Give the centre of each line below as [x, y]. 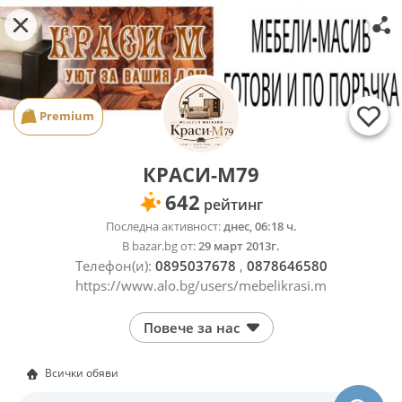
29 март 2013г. [238, 246]
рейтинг [231, 205]
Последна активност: [163, 226]
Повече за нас [191, 328]
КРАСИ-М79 [201, 174]
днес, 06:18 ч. [258, 226]
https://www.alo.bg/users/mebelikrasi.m [201, 285]
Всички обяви [82, 373]
